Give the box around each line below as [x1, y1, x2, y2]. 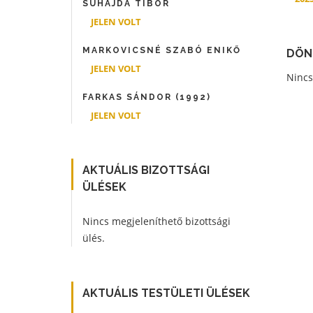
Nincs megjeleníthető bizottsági [82, 214, 231, 228]
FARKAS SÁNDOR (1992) [82, 92, 211, 102]
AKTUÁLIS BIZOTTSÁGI [82, 163, 210, 177]
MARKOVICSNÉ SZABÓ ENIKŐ [82, 45, 241, 55]
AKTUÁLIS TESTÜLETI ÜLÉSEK [82, 286, 250, 300]
